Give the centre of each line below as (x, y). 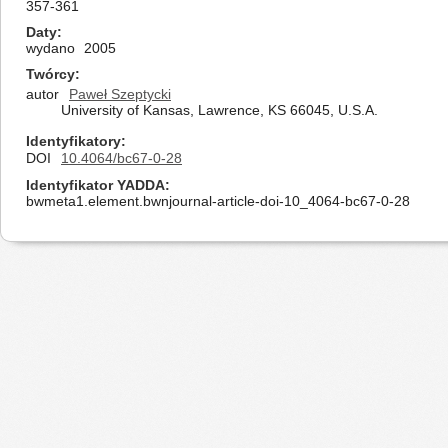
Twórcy (50, 74)
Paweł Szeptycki (120, 94)
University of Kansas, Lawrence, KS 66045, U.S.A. (219, 110)
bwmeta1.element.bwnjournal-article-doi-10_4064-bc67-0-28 (218, 201)
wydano (50, 48)
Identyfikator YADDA (95, 185)
